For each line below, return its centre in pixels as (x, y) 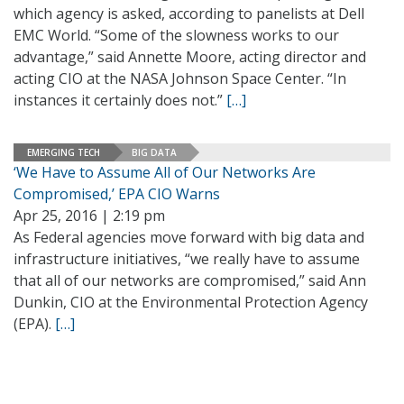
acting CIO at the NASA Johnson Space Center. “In (180, 78)
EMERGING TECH (64, 152)
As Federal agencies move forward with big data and (189, 237)
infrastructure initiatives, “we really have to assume (187, 259)
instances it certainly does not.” (120, 100)
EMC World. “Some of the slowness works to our (176, 35)
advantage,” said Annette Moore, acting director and (190, 57)
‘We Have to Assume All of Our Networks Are (165, 172)
